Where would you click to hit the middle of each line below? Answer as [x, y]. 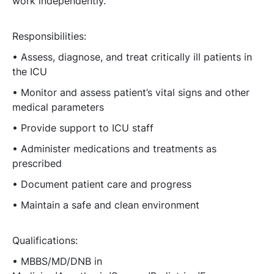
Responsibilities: [49, 36]
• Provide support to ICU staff [83, 128]
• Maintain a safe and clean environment [106, 205]
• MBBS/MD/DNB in [57, 261]
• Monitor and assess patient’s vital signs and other [131, 92]
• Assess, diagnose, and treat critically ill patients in [132, 57]
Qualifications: [45, 240]
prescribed [37, 163]
